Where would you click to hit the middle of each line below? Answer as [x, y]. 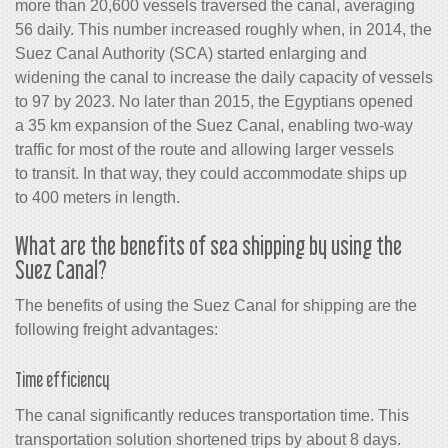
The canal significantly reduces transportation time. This [212, 416]
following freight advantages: [116, 330]
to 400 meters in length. [97, 198]
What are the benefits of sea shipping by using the [208, 246]
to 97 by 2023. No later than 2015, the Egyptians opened [214, 102]
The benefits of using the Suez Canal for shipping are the [216, 306]
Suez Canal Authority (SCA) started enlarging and [191, 54]
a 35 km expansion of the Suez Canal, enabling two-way [214, 126]
